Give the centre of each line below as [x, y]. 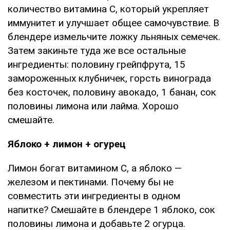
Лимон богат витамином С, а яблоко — [95, 168]
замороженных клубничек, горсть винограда [109, 78]
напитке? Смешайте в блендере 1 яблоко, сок [111, 209]
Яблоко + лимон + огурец [67, 144]
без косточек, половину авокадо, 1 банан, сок [112, 92]
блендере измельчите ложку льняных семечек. [114, 36]
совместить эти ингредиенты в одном [94, 196]
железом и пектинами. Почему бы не [91, 182]
